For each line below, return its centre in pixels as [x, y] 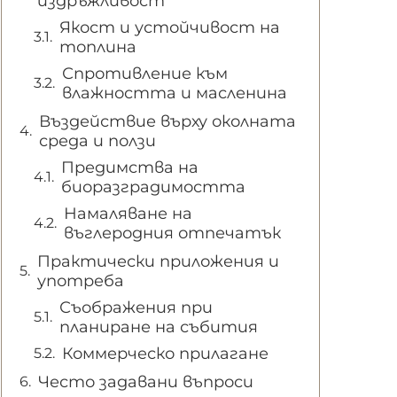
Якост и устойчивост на [170, 27]
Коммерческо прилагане [165, 353]
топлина [98, 47]
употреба [81, 280]
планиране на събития [159, 327]
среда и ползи [97, 140]
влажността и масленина [175, 93]
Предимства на [130, 167]
